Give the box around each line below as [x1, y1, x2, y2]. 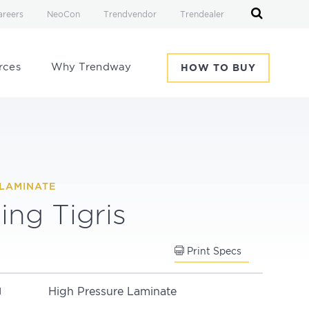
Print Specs [183, 247, 241, 256]
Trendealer [179, 10, 224, 19]
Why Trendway [50, 62, 131, 72]
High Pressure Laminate [48, 286, 177, 297]
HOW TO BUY [181, 63, 256, 72]
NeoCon [46, 10, 80, 19]
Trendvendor [103, 10, 157, 19]
